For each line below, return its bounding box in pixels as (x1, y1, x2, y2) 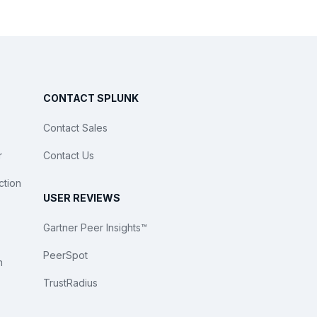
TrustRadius (43, 277, 98, 289)
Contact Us (43, 149, 94, 161)
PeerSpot (43, 249, 88, 261)
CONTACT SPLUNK (43, 92, 139, 104)
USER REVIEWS (43, 192, 120, 204)
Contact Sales (43, 122, 108, 134)
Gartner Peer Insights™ (43, 221, 147, 234)
